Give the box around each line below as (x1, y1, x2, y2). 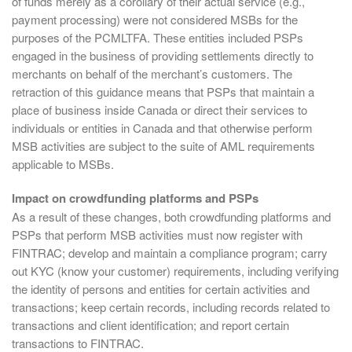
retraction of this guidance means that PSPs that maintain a (12, 83, 314, 101)
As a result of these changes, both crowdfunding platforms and (12, 207, 331, 225)
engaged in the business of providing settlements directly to (12, 47, 313, 64)
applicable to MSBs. (12, 156, 114, 173)
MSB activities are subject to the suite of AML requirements (12, 137, 315, 155)
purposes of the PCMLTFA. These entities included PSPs (12, 29, 303, 46)
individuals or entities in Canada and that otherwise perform (12, 119, 313, 137)
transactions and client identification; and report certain (12, 316, 289, 333)
